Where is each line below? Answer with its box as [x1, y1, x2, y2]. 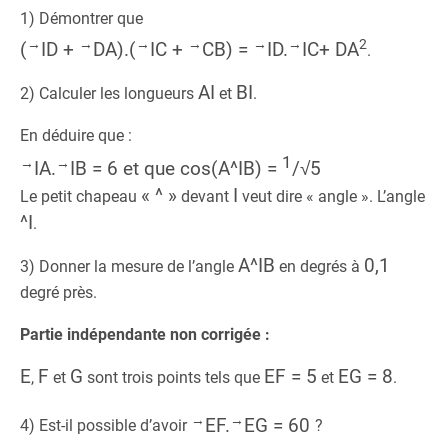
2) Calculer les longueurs [20, 83, 198, 103]
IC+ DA [302, 37, 359, 61]
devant [177, 187, 233, 207]
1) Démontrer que [20, 8, 143, 28]
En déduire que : [20, 125, 132, 145]
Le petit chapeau [20, 187, 141, 207]
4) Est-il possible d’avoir [20, 416, 191, 436]
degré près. [20, 283, 97, 303]
